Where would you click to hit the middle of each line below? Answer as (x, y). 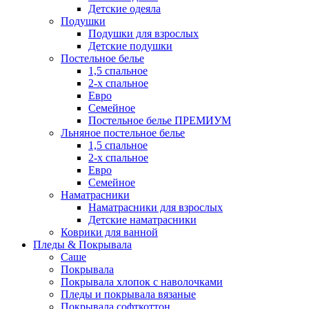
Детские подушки (130, 46)
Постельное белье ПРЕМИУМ (160, 120)
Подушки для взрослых (143, 33)
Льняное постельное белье (123, 132)
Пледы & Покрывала (82, 244)
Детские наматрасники (142, 219)
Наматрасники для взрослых (156, 207)
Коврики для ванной (109, 232)
